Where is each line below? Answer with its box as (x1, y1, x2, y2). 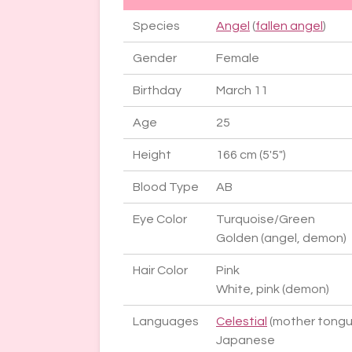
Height (133, 148, 171, 162)
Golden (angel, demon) (216, 232, 346, 245)
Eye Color (133, 213, 187, 226)
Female (216, 52, 259, 65)
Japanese (216, 334, 275, 347)
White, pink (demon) (216, 283, 329, 296)
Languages (133, 315, 199, 328)
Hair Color (133, 264, 188, 277)
